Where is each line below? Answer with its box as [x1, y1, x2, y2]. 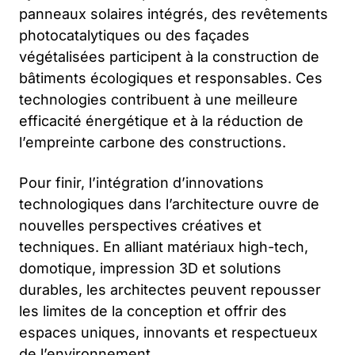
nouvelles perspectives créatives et [19, 216, 261, 234]
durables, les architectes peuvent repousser [19, 281, 321, 298]
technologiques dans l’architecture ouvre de [19, 195, 319, 212]
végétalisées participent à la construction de [19, 48, 319, 65]
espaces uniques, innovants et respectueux [19, 323, 318, 341]
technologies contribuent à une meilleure [19, 90, 298, 108]
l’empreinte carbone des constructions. [19, 133, 286, 151]
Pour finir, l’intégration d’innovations [19, 174, 264, 191]
